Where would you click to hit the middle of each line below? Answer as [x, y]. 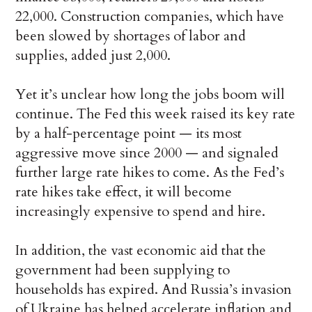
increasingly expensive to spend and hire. [141, 212]
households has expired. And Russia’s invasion [154, 290]
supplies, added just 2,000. [93, 56]
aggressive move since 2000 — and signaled [147, 153]
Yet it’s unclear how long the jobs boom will [150, 95]
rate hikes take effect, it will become [124, 192]
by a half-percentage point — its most [129, 134]
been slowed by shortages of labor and [131, 36]
